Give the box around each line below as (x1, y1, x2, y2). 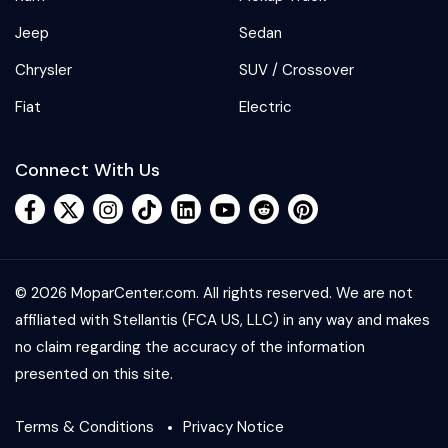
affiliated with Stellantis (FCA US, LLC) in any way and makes (15, 309, 430, 330)
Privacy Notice (183, 416, 284, 437)
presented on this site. (15, 363, 173, 384)
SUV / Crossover (239, 59, 354, 80)
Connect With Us (15, 157, 160, 182)
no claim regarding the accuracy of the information (15, 336, 365, 357)
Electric (239, 96, 292, 117)
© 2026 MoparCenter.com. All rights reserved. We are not (15, 282, 413, 303)
